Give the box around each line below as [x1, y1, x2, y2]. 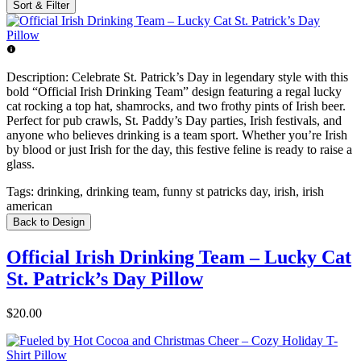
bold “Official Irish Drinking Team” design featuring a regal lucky [6, 85, 342, 99]
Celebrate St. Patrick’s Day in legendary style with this [68, 70, 348, 85]
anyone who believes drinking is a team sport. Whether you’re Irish [6, 128, 347, 143]
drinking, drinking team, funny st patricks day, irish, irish [34, 185, 324, 199]
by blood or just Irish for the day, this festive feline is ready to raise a [6, 143, 352, 157]
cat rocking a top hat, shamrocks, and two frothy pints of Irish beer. [6, 99, 346, 114]
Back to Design [13, 216, 85, 229]
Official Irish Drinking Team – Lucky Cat [6, 247, 351, 268]
